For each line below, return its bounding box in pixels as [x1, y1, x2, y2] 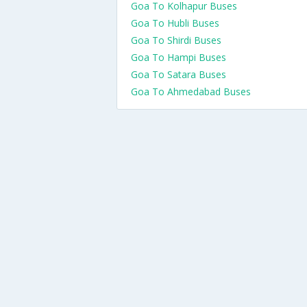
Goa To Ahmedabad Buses [131, 85, 251, 98]
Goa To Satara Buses [131, 68, 226, 81]
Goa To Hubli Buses [131, 16, 219, 29]
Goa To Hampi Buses [131, 51, 226, 64]
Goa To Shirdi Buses [131, 34, 221, 47]
